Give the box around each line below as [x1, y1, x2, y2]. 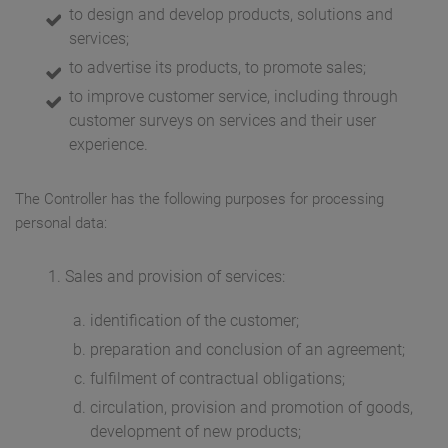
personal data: [15, 214, 107, 233]
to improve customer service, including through [69, 87, 398, 107]
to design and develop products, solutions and [69, 5, 393, 25]
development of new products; [90, 422, 301, 442]
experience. [69, 135, 148, 155]
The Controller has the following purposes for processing [15, 190, 384, 209]
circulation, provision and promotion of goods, [90, 398, 413, 418]
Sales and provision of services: [65, 267, 285, 287]
